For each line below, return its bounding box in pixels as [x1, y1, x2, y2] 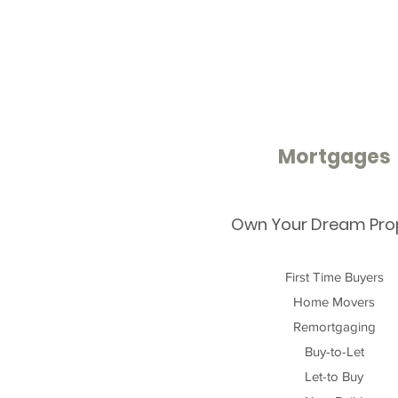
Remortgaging [292, 319, 376, 334]
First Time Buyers [284, 269, 384, 284]
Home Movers [293, 294, 375, 309]
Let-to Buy [305, 369, 363, 384]
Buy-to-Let [304, 344, 364, 359]
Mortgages [277, 143, 391, 171]
